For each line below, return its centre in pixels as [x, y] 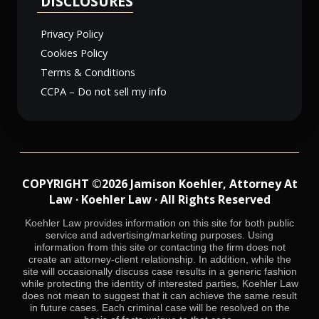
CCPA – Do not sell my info [104, 92]
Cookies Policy [74, 53]
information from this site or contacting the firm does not [159, 247]
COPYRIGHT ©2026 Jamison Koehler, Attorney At [159, 184]
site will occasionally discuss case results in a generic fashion [159, 272]
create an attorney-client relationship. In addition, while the [159, 260]
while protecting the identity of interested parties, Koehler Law [159, 284]
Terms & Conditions [88, 73]
